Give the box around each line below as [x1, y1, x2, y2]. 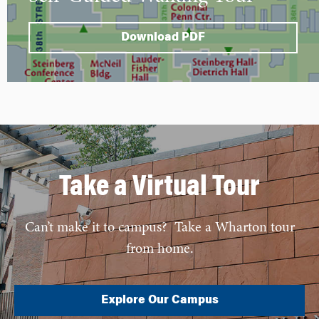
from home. [125, 242, 194, 256]
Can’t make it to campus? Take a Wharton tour [24, 221, 295, 235]
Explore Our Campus [100, 295, 219, 306]
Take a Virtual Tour [59, 174, 260, 203]
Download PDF [121, 32, 205, 43]
